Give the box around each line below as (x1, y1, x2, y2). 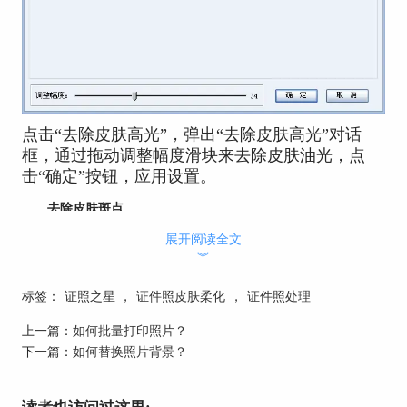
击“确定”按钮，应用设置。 (21, 166, 216, 185)
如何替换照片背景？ (72, 343, 187, 359)
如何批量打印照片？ (72, 323, 187, 338)
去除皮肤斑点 (46, 201, 124, 215)
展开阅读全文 (165, 231, 242, 246)
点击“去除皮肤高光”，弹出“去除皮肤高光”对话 (21, 124, 362, 144)
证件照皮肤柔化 (136, 288, 226, 303)
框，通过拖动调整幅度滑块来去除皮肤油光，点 (21, 145, 365, 164)
